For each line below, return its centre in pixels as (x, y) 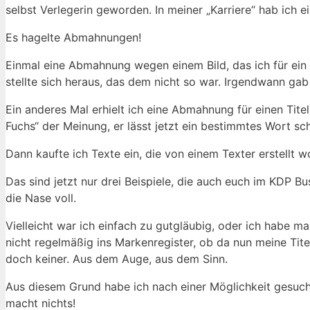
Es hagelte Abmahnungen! (73, 38)
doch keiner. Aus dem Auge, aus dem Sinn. (117, 259)
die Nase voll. (41, 198)
